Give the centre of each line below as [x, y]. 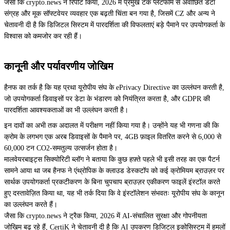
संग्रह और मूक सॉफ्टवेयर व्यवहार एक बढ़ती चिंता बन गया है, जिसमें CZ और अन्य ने [110, 14]
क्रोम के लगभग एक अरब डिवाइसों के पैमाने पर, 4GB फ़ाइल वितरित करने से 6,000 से [113, 137]
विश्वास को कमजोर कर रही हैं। [43, 36]
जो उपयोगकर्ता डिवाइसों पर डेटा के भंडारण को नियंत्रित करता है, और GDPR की [107, 99]
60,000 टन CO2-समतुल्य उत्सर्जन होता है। [61, 148]
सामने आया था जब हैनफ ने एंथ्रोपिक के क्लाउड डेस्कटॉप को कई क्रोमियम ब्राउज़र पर [114, 171]
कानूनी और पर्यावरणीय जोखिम [59, 66]
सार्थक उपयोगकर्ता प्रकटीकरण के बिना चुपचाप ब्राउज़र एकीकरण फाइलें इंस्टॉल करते [112, 182]
